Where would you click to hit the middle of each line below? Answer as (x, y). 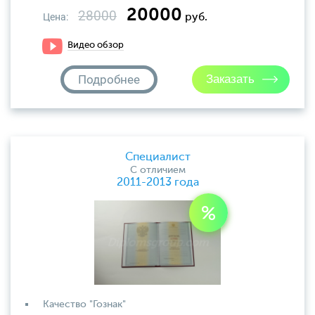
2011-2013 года (157, 183)
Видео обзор (96, 45)
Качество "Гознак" (84, 304)
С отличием (157, 170)
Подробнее (109, 79)
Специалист (157, 157)
